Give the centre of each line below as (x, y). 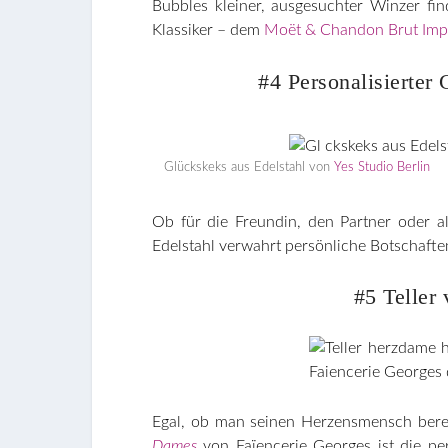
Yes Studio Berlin (382, 167)
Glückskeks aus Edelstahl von (249, 167)
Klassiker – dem (208, 30)
